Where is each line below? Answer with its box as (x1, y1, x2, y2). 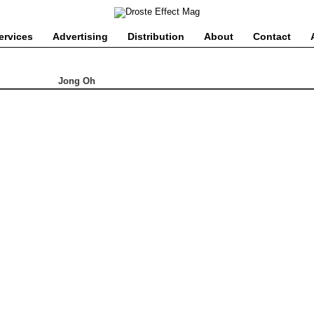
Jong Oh (57, 76, 95, 86)
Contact (253, 31, 291, 42)
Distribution (128, 31, 184, 42)
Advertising (53, 31, 108, 42)
